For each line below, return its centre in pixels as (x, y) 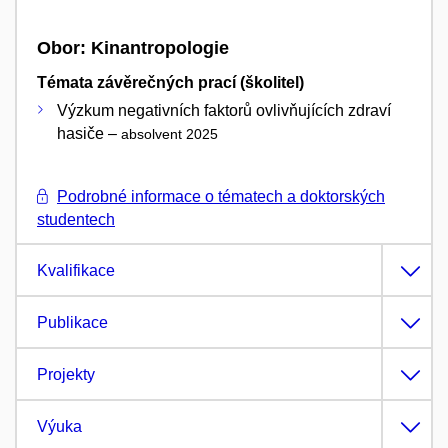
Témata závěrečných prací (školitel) (170, 82)
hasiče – (89, 133)
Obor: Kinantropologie (133, 48)
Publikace (72, 322)
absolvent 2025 (169, 133)
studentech (76, 219)
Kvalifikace (76, 270)
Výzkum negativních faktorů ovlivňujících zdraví (224, 110)
